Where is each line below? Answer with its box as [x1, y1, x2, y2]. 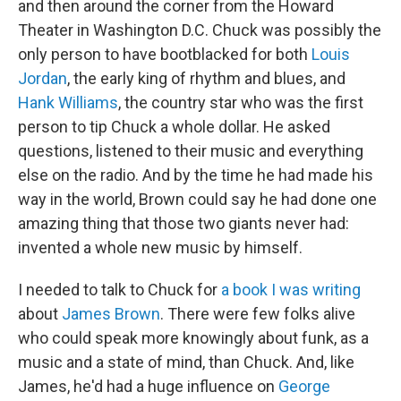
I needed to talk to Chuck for [18, 280, 221, 300]
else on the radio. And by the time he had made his [18, 166, 373, 185]
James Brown [62, 304, 160, 324]
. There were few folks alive [160, 304, 355, 324]
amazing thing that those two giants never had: [18, 214, 349, 234]
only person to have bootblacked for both [18, 45, 311, 64]
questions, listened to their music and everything [18, 141, 363, 161]
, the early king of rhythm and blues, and [67, 69, 346, 89]
